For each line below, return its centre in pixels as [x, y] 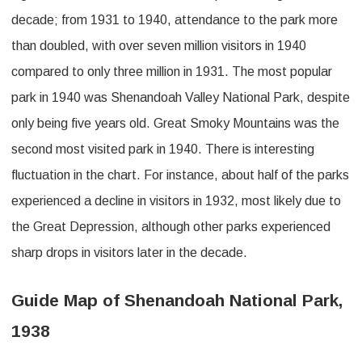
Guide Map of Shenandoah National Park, [177, 301]
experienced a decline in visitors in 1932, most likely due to [176, 201]
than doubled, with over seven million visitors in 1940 [159, 46]
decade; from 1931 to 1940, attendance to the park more [175, 20]
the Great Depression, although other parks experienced [171, 227]
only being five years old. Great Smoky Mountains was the [175, 124]
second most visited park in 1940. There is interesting [163, 149]
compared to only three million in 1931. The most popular [172, 72]
